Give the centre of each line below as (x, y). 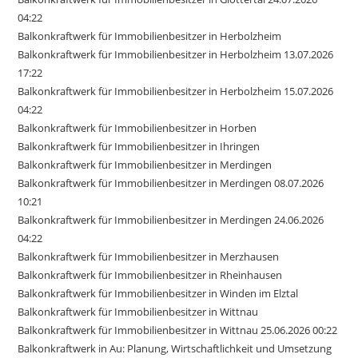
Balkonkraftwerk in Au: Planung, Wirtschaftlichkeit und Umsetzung (175, 348)
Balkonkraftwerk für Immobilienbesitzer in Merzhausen (149, 256)
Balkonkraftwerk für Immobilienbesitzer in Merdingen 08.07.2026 (171, 183)
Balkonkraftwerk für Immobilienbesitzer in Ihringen (139, 146)
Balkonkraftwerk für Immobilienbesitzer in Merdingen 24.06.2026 (171, 219)
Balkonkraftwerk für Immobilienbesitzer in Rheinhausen (150, 274)
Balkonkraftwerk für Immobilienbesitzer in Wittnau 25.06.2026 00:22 (178, 330)
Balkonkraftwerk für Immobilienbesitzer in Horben (137, 127)
